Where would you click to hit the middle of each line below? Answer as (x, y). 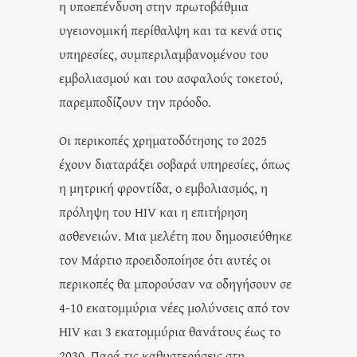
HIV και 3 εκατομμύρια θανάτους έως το (170, 331)
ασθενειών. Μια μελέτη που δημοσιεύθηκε (175, 235)
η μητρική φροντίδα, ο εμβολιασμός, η (163, 187)
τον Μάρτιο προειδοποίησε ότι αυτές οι (165, 259)
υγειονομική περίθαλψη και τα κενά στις (171, 29)
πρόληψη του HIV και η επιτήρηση (153, 211)
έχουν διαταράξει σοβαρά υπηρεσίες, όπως (175, 163)
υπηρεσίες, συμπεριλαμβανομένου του (164, 53)
